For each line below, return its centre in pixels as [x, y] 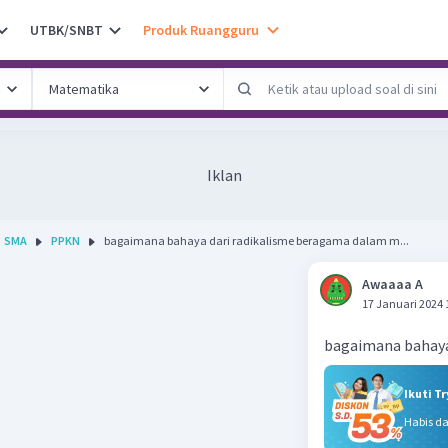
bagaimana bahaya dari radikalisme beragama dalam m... [256, 240]
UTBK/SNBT [66, 29]
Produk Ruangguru [201, 29]
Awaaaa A [392, 284]
